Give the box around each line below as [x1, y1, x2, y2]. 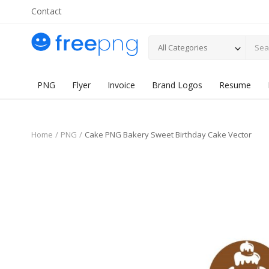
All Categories [158, 41, 208, 53]
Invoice [107, 79, 135, 91]
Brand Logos [152, 79, 202, 91]
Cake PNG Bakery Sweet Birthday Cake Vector [85, 129, 252, 140]
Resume [219, 79, 251, 91]
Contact [31, 5, 62, 17]
